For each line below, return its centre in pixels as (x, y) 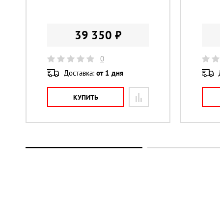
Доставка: (80, 73)
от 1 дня (110, 73)
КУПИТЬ (85, 97)
